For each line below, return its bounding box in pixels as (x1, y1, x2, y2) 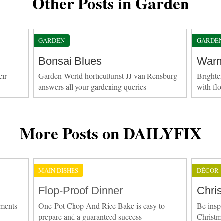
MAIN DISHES (38, 165, 79, 175)
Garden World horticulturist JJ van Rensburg (38, 70, 178, 81)
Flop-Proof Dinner (38, 184, 123, 197)
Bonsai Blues (38, 54, 102, 67)
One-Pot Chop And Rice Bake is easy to (38, 200, 165, 211)
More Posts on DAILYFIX (19, 120, 202, 145)
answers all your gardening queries (38, 81, 147, 92)
